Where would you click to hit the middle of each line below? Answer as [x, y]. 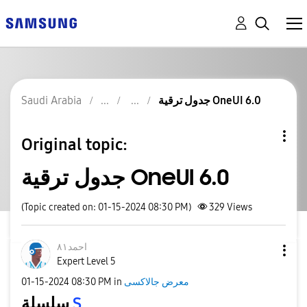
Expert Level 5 [86, 261]
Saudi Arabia [51, 100]
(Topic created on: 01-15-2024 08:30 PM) [106, 207]
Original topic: [74, 144]
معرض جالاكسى [157, 282]
